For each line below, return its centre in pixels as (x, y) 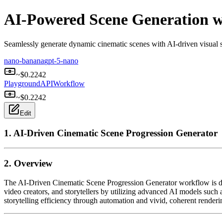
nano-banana (24, 60)
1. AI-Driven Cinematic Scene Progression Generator (111, 133)
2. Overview (28, 164)
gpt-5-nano (61, 60)
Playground (22, 83)
